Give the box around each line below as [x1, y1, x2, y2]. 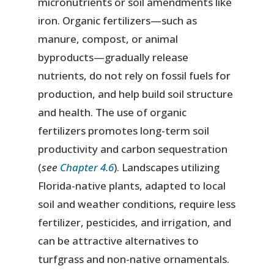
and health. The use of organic [38, 105, 187, 120]
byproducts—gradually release [38, 50, 189, 65]
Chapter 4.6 [60, 160, 114, 175]
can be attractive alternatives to [38, 234, 199, 248]
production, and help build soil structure [38, 87, 234, 102]
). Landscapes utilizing [114, 160, 220, 175]
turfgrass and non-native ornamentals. [38, 252, 230, 267]
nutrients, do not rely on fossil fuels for [38, 68, 231, 83]
